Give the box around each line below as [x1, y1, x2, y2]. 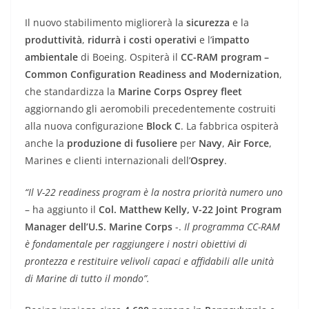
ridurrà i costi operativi [88, 33, 197, 47]
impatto [212, 33, 250, 47]
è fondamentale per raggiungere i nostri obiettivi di [25, 237, 247, 251]
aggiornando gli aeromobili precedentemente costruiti [25, 102, 276, 116]
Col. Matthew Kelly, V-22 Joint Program [99, 203, 281, 217]
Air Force [228, 137, 269, 150]
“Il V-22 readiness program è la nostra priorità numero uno [25, 186, 283, 199]
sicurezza [186, 16, 230, 30]
